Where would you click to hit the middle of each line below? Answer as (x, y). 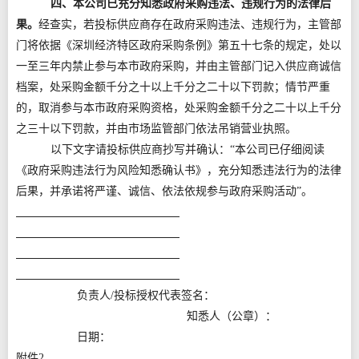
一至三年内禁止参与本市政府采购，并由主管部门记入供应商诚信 (179, 66)
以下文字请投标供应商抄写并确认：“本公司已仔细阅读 (187, 149)
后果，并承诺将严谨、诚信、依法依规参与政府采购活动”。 (164, 191)
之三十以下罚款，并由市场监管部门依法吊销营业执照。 (156, 129)
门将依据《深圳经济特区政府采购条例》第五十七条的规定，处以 (179, 45)
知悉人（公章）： (232, 316)
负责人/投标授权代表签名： (115, 295)
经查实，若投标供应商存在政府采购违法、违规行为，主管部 (190, 24)
